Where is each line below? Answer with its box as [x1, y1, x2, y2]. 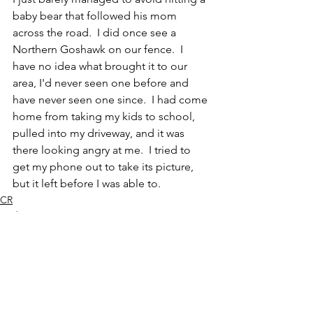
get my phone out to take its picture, [13, 159, 196, 173]
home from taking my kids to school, [13, 109, 198, 123]
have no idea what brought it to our [13, 59, 190, 73]
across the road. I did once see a [13, 25, 179, 39]
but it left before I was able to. [13, 176, 166, 190]
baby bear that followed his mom [13, 8, 180, 22]
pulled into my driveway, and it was [13, 126, 187, 140]
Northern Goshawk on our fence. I [13, 42, 186, 56]
